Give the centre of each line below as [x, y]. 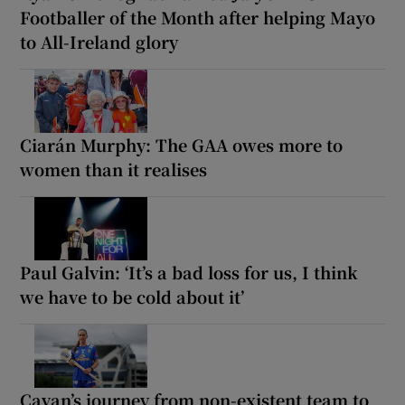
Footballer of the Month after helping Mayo [198, 17]
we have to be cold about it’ [132, 296]
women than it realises [114, 169]
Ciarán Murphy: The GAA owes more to [182, 144]
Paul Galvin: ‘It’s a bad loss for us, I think [189, 272]
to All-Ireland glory [99, 41]
